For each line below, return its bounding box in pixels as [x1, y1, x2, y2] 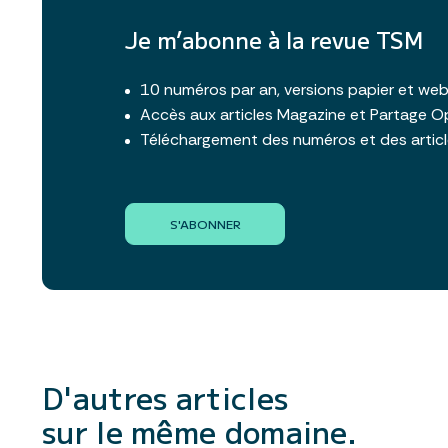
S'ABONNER [169, 214, 241, 232]
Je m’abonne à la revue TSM [125, 22, 424, 55]
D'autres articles [42, 374, 289, 419]
